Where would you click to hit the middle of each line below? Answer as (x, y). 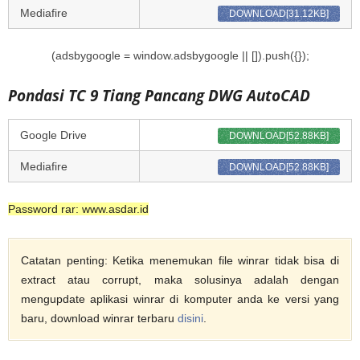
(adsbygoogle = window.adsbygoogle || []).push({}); (180, 56)
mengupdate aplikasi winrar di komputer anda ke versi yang (180, 299)
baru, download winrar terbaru (99, 319)
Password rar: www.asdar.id (78, 209)
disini (190, 319)
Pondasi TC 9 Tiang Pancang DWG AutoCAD (159, 96)
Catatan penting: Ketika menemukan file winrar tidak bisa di (180, 261)
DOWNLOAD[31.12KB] (279, 14)
